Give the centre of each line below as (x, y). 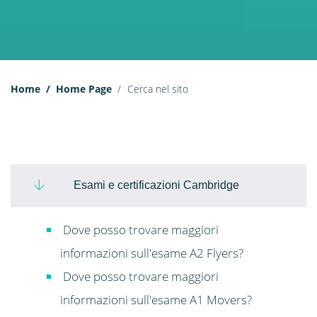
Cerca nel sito (157, 88)
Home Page (84, 88)
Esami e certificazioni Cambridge (157, 185)
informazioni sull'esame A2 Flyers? (151, 253)
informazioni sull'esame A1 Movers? (156, 300)
